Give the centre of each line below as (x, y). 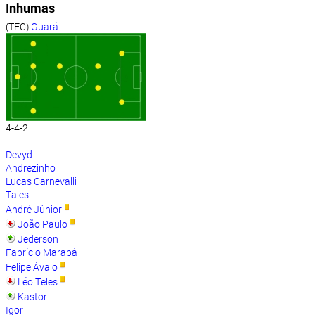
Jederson (38, 239)
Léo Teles (38, 282)
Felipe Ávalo (32, 267)
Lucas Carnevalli (41, 181)
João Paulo (43, 224)
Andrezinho (31, 168)
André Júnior (34, 210)
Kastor (32, 297)
